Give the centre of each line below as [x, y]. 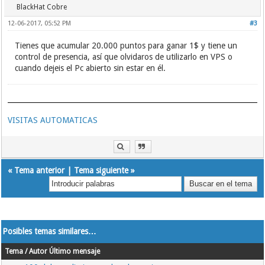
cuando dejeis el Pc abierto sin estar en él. [91, 68]
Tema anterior [40, 170]
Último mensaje [75, 251]
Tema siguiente [101, 170]
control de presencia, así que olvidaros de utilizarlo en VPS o [124, 57]
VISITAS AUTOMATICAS [53, 120]
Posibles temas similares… [50, 231]
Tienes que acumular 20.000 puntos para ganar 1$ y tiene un [126, 46]
